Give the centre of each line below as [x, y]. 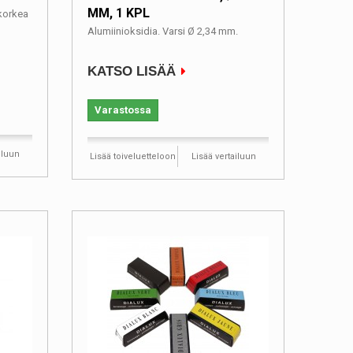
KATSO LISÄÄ [132, 71]
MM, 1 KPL [119, 13]
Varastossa [123, 110]
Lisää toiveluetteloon [132, 156]
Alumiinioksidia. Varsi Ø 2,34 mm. [163, 31]
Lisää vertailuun [223, 156]
